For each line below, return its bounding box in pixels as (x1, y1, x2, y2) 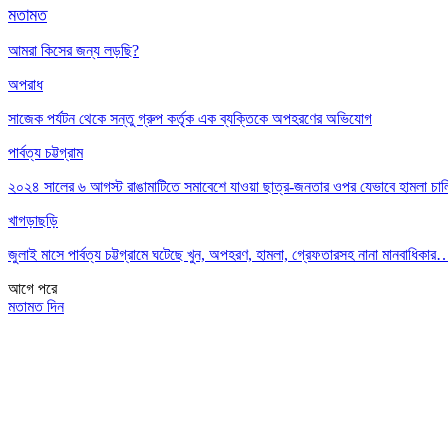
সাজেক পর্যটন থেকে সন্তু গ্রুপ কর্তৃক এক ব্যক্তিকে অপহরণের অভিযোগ (8, 109, 372, 127)
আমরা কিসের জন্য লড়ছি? (8, 41, 139, 59)
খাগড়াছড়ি (8, 211, 58, 229)
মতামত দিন (8, 297, 64, 315)
